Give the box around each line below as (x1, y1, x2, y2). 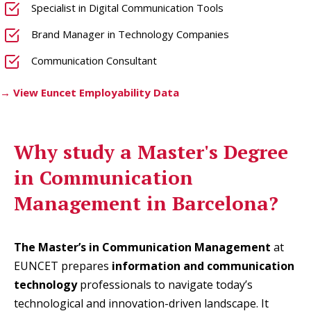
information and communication (112, 258, 294, 274)
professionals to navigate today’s (77, 276, 253, 292)
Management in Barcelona (14, 190, 269, 216)
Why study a (14, 138, 137, 165)
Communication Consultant (31, 53, 157, 67)
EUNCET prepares (14, 258, 112, 274)
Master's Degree (137, 138, 288, 165)
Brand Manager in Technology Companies (31, 26, 229, 41)
